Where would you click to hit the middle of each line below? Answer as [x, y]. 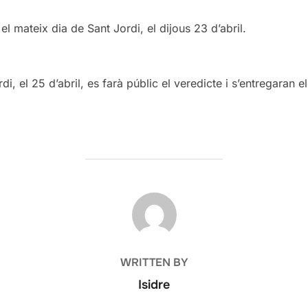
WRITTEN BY [154, 262]
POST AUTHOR [154, 199]
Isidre [154, 284]
